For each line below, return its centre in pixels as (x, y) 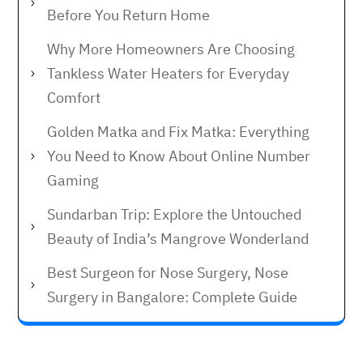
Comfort (74, 98)
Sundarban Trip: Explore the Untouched (174, 214)
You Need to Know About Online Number (179, 156)
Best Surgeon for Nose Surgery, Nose (168, 273)
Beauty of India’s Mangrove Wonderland (178, 239)
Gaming (73, 180)
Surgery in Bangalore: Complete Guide (172, 297)
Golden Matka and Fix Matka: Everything (178, 132)
